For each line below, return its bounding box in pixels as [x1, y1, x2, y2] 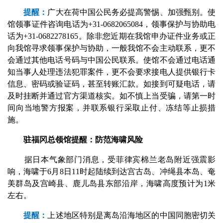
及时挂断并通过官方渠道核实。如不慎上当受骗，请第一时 [7, 92, 216, 100]
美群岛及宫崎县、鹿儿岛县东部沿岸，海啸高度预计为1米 [7, 179, 216, 188]
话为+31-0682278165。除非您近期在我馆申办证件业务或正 [7, 32, 216, 40]
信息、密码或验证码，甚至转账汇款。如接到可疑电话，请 [7, 80, 216, 88]
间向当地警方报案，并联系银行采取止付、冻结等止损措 [7, 104, 216, 112]
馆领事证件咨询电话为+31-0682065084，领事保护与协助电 [7, 20, 216, 28]
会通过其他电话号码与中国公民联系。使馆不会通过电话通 [7, 56, 216, 64]
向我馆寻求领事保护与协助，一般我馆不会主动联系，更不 [7, 44, 216, 52]
